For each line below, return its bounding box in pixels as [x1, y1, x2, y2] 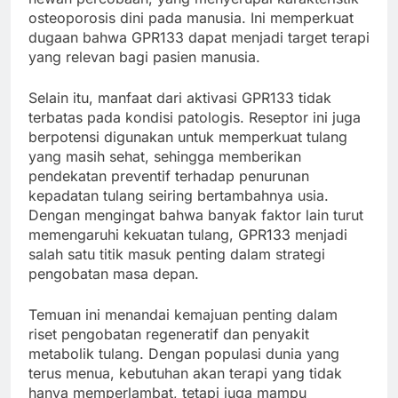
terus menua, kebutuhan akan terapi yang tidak [28, 363, 342, 382]
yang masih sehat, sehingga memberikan [28, 147, 301, 165]
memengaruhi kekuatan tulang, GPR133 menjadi [28, 225, 347, 243]
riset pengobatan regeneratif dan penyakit [28, 324, 309, 343]
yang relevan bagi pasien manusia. [28, 47, 260, 66]
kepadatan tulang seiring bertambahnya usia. [28, 186, 329, 204]
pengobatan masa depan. [28, 264, 199, 283]
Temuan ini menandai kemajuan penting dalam [28, 305, 338, 323]
